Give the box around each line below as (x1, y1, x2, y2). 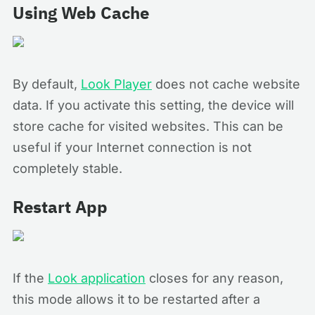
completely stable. (13, 161, 122, 176)
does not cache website (152, 77, 300, 91)
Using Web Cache (13, 1, 149, 24)
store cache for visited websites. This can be (13, 119, 283, 134)
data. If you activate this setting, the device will (13, 98, 294, 112)
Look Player (81, 77, 152, 91)
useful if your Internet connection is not (13, 140, 252, 155)
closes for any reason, (146, 271, 283, 285)
